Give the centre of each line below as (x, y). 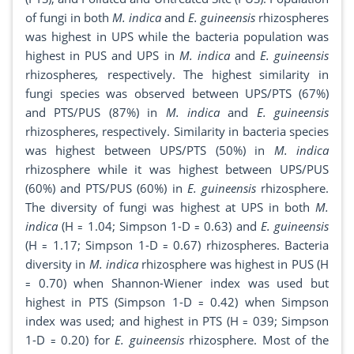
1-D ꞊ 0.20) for (70, 340)
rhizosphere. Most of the (256, 340)
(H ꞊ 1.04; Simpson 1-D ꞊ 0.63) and (159, 226)
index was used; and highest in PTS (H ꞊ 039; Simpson (177, 321)
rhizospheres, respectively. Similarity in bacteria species (177, 132)
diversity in (57, 264)
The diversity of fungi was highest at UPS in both (170, 207)
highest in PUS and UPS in (102, 56)
